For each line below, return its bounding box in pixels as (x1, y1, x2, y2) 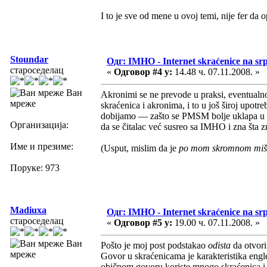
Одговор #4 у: (114, 66, 172, 77)
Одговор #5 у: (114, 217, 172, 228)
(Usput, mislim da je (101, 142, 179, 153)
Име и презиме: (10, 141, 73, 151)
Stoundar (10, 54, 48, 64)
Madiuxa (10, 204, 46, 215)
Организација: (10, 119, 69, 130)
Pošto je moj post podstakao (101, 240, 208, 250)
